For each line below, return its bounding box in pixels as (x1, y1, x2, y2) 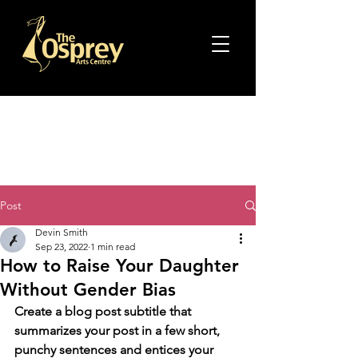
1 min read (90, 241, 135, 253)
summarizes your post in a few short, (14, 323, 223, 338)
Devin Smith (35, 226, 88, 238)
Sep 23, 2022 (35, 241, 88, 253)
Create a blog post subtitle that (14, 304, 194, 319)
